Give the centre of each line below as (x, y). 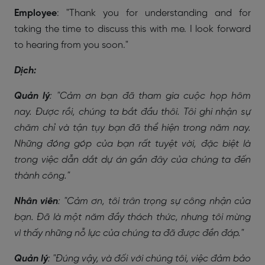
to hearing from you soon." (71, 45)
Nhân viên (36, 201)
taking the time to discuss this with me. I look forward (132, 29)
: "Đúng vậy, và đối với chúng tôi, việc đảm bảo (150, 258)
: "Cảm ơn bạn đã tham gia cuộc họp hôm (151, 96)
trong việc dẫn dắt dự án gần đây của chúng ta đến (132, 160)
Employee (35, 13)
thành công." (42, 176)
